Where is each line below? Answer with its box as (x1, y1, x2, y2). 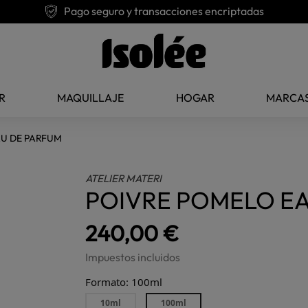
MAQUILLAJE (57, 91, 124, 105)
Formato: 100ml (85, 275, 162, 289)
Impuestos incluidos (85, 250, 180, 264)
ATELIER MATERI (85, 172, 162, 185)
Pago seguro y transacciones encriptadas (64, 4, 264, 18)
